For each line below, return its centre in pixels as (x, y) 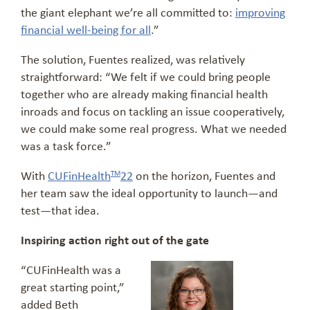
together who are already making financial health (144, 94)
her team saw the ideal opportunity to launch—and (149, 193)
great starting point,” (73, 287)
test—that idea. (60, 210)
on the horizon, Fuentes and (204, 175)
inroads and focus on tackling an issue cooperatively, (153, 111)
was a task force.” (66, 146)
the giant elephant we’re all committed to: (128, 12)
